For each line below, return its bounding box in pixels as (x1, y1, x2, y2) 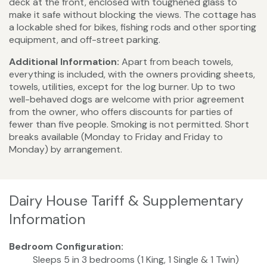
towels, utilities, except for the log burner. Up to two (9, 80, 235, 94)
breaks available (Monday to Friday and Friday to (9, 131, 223, 144)
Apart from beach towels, (122, 55, 233, 69)
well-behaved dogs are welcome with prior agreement (9, 93, 244, 106)
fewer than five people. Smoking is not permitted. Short (9, 118, 249, 131)
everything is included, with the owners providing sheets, (9, 68, 255, 81)
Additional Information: (9, 55, 122, 69)
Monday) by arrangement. (9, 143, 122, 156)
